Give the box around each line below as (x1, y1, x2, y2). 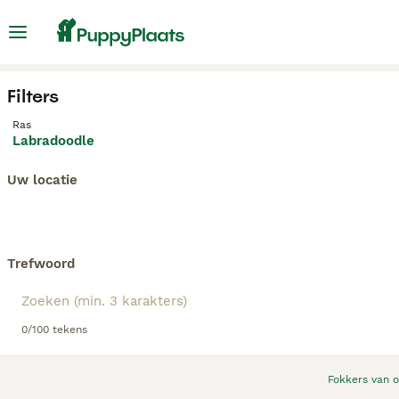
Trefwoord (7, 256, 75, 272)
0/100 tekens (21, 323, 87, 336)
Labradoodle (12, 133, 94, 149)
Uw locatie (7, 172, 77, 188)
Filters (7, 85, 59, 108)
